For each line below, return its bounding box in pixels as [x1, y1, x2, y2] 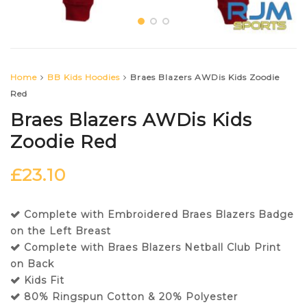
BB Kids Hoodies [47, 72, 120, 83]
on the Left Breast [10, 225, 111, 238]
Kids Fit [24, 274, 64, 287]
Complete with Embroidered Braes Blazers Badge [24, 208, 294, 221]
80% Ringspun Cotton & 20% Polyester [24, 291, 238, 304]
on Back [10, 258, 54, 271]
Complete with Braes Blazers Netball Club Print [24, 241, 281, 254]
